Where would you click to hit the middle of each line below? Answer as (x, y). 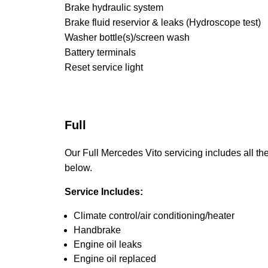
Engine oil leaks (108, 244)
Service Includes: (104, 192)
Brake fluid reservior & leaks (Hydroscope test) (163, 22)
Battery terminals (100, 52)
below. (78, 168)
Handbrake (97, 230)
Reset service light (104, 67)
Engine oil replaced (115, 259)
